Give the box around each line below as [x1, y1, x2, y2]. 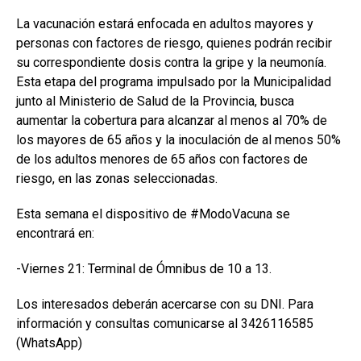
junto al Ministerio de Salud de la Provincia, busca [16, 93, 294, 110]
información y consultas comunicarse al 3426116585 [16, 316, 313, 332]
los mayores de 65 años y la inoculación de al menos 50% [16, 132, 341, 148]
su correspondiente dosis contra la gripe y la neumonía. [16, 55, 326, 71]
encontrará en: [16, 226, 94, 242]
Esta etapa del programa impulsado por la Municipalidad [16, 74, 331, 90]
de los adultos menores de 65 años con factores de [16, 151, 308, 168]
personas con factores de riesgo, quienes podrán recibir [16, 35, 332, 52]
